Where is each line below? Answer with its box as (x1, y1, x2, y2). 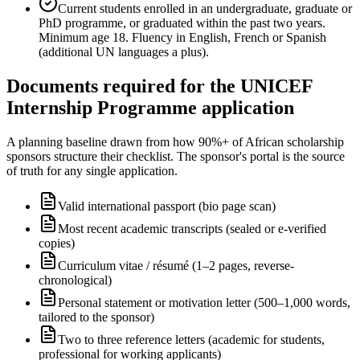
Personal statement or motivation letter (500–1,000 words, (58, 295, 350, 309)
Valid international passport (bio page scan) (58, 198, 276, 213)
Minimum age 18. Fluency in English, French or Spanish (39, 30, 326, 44)
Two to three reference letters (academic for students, (58, 332, 325, 346)
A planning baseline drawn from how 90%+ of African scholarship (6, 134, 344, 149)
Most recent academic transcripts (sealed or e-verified (58, 221, 326, 235)
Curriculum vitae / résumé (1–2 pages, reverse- (58, 258, 294, 272)
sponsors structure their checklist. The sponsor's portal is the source (6, 149, 345, 163)
